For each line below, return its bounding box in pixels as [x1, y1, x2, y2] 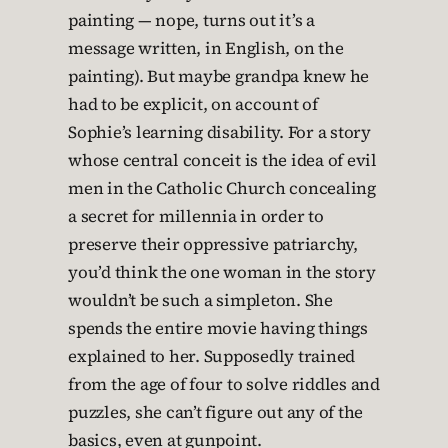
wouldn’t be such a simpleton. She [68, 289, 333, 312]
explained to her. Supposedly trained [68, 345, 355, 368]
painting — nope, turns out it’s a [68, 9, 315, 32]
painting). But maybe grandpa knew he [68, 65, 369, 88]
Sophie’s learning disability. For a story [68, 121, 371, 144]
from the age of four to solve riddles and [68, 373, 380, 396]
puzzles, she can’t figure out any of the [68, 401, 363, 424]
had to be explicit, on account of [68, 93, 318, 116]
